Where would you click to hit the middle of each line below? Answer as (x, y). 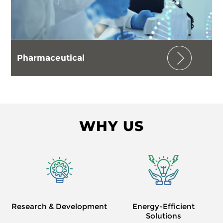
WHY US (111, 126)
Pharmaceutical (51, 57)
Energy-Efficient (164, 207)
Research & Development (59, 207)
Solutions (164, 216)
